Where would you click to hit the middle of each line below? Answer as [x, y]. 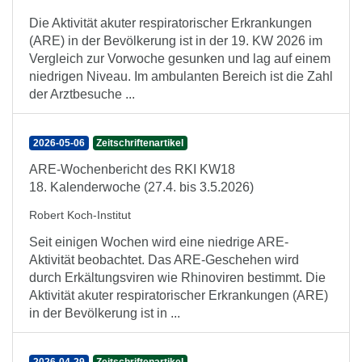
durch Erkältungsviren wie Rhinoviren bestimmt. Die [177, 278]
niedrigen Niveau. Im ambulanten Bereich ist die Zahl [181, 76]
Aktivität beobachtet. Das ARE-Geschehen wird [164, 260]
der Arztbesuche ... [82, 94]
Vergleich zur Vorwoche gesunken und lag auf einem [180, 59]
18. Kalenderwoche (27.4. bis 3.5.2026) [141, 187]
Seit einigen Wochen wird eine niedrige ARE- [159, 242]
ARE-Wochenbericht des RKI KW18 [132, 169]
